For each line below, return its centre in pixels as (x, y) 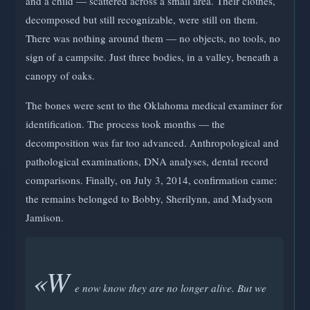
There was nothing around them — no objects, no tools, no (153, 38)
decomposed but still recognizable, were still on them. (142, 20)
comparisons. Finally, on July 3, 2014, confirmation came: (151, 180)
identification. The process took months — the (125, 124)
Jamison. (45, 217)
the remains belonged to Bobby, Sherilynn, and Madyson (149, 198)
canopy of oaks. (60, 76)
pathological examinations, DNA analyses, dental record (147, 161)
